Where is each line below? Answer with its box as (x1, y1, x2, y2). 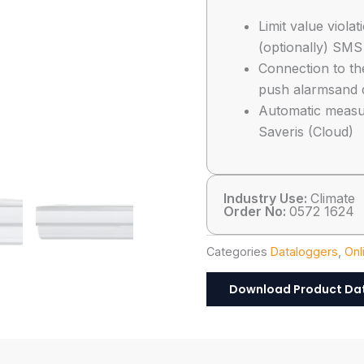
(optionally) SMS (258, 39, 362, 55)
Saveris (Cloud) (258, 123, 353, 140)
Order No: (223, 203, 289, 219)
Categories (206, 245, 267, 259)
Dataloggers (271, 245, 338, 259)
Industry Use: (223, 190, 310, 206)
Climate (310, 190, 355, 206)
